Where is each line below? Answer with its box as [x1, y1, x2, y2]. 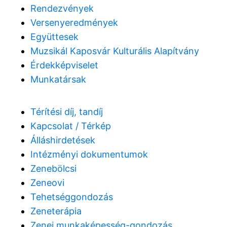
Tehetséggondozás [30, 191, 113, 202]
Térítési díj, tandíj [30, 106, 103, 117]
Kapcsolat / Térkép [30, 120, 111, 131]
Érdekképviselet [30, 59, 98, 70]
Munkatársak [30, 73, 86, 85]
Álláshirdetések [30, 134, 95, 145]
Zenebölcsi [30, 163, 77, 174]
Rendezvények [30, 3, 94, 14]
